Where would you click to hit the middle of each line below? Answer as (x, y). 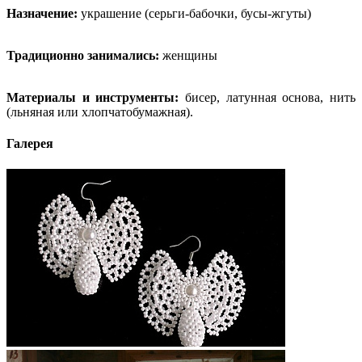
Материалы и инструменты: (93, 98)
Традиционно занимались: (83, 56)
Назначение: (42, 14)
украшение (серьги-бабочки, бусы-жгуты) (194, 14)
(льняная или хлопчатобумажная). (100, 112)
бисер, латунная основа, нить (267, 98)
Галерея (30, 144)
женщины (188, 56)
